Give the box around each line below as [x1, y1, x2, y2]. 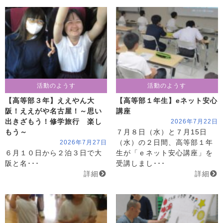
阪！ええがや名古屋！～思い [5, 107, 102, 115]
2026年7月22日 [170, 117, 218, 125]
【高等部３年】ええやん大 [5, 97, 95, 105]
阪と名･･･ [5, 159, 39, 167]
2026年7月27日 [60, 138, 108, 146]
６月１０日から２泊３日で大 [5, 149, 102, 157]
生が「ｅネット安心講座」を [115, 149, 213, 157]
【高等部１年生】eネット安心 [115, 97, 218, 105]
